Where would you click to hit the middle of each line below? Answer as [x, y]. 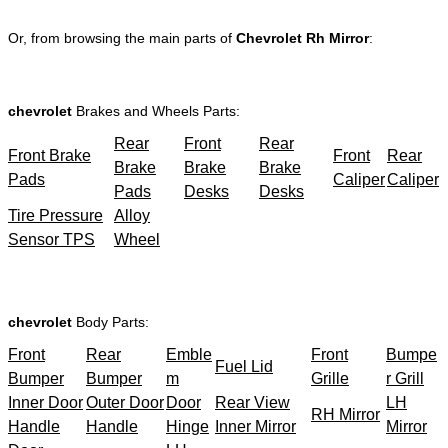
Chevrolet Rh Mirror [302, 37]
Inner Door [45, 402]
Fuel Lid [244, 366]
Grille [330, 378]
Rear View [252, 402]
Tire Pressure [55, 215]
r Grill [405, 378]
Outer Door [125, 402]
